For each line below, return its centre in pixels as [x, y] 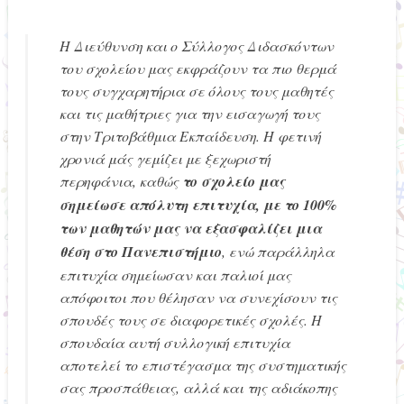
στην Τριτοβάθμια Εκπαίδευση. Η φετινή [191, 135]
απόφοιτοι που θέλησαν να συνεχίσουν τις [199, 297]
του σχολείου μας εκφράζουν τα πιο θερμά [198, 68]
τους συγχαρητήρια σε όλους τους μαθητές [197, 90]
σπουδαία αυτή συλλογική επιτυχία [175, 342]
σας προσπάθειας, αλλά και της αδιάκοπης [199, 387]
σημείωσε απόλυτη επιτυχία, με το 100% [198, 204]
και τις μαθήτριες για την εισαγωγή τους [190, 113]
